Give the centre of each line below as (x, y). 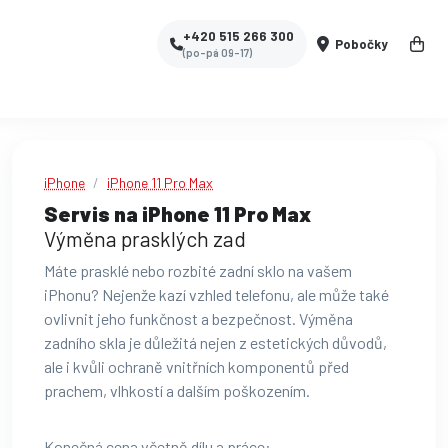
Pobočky (362, 43)
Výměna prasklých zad (145, 238)
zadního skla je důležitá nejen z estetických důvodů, (215, 342)
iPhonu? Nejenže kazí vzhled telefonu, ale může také (216, 294)
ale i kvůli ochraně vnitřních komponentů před (196, 366)
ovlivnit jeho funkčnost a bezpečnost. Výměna (198, 318)
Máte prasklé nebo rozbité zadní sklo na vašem (198, 270)
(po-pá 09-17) (218, 52)
